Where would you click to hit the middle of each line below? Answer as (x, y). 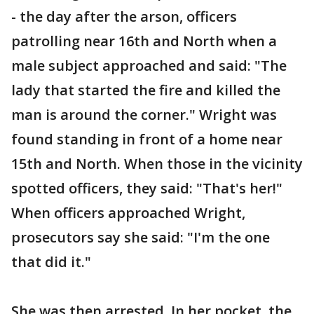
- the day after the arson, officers (124, 16)
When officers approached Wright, (128, 212)
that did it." (51, 261)
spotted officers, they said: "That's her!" (147, 188)
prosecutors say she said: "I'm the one (141, 237)
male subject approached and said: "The (149, 65)
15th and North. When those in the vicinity (157, 163)
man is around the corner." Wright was (144, 114)
